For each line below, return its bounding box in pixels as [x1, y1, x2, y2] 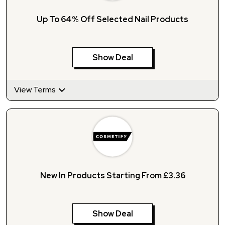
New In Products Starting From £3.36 [40, 170, 185, 181]
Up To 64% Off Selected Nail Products [37, 14, 188, 25]
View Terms [14, 84, 57, 95]
